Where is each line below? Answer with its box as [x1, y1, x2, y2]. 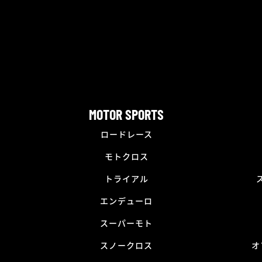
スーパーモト [100, 216, 153, 229]
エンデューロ [100, 194, 153, 206]
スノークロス [100, 239, 153, 251]
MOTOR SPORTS [89, 105, 164, 123]
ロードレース [100, 127, 153, 140]
